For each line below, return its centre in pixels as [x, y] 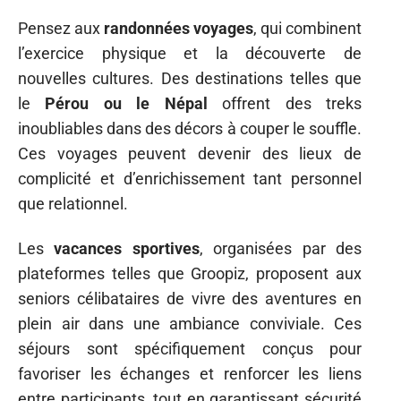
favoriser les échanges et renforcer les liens [190, 374]
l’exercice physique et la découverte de [190, 53]
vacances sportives [127, 248]
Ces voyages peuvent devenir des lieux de [190, 153]
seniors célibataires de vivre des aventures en [190, 299]
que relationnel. [73, 203]
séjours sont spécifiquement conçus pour [190, 349]
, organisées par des [281, 248]
